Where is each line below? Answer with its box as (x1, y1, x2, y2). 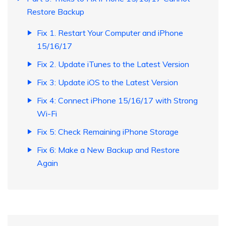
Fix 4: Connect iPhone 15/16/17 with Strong (37, 95, 198, 106)
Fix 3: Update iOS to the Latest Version (37, 77, 178, 88)
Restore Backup (27, 7, 84, 17)
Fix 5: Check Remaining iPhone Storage (37, 127, 179, 137)
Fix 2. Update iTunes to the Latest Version (37, 59, 189, 70)
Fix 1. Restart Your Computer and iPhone (37, 28, 183, 38)
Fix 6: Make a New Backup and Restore (37, 145, 180, 155)
